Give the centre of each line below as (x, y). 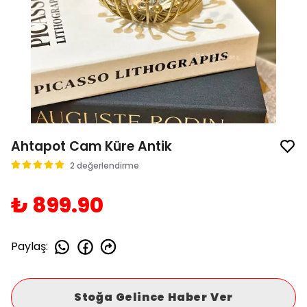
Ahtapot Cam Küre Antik (91, 146)
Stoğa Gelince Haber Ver (153, 297)
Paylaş (28, 246)
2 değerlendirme (105, 165)
